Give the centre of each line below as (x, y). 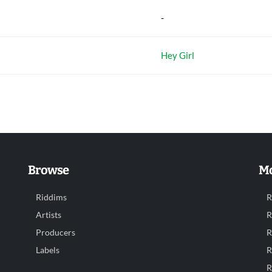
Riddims (51, 197)
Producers (56, 233)
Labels (48, 250)
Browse (48, 170)
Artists (49, 215)
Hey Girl (178, 55)
